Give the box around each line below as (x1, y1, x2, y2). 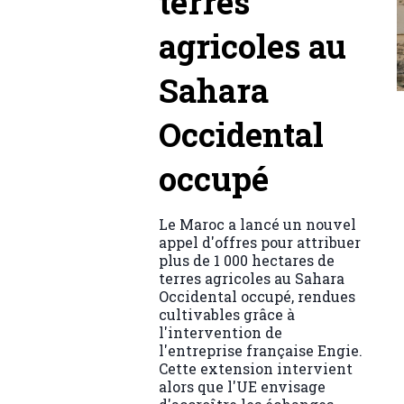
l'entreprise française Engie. (159, 340, 363, 360)
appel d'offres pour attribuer (159, 232, 361, 252)
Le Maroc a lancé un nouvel (159, 214, 356, 234)
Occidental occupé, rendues (159, 286, 355, 306)
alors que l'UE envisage (159, 376, 326, 396)
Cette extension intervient (159, 358, 353, 378)
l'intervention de (159, 322, 282, 342)
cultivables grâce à (159, 304, 295, 324)
